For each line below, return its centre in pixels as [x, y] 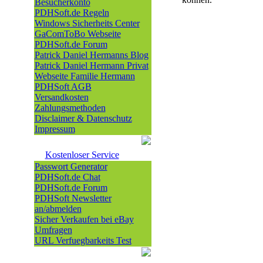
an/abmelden [58, 209]
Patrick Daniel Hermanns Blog [91, 55]
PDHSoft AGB [63, 87]
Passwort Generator [71, 166]
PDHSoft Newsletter [73, 198]
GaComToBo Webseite [77, 34]
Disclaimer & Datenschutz [83, 118]
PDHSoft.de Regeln [72, 13]
